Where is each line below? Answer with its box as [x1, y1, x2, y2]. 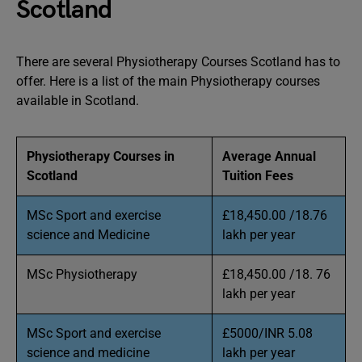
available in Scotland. [16, 92, 139, 108]
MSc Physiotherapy [27, 266, 141, 282]
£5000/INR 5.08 [222, 325, 313, 341]
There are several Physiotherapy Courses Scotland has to [16, 53, 340, 69]
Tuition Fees [222, 167, 293, 183]
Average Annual [222, 148, 316, 164]
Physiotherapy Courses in [27, 148, 175, 164]
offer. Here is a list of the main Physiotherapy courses [16, 73, 320, 89]
